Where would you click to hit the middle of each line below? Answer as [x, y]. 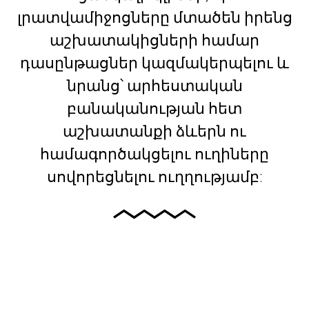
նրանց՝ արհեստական [154, 86]
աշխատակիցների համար [154, 40]
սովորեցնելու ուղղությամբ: [154, 177]
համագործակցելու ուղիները [154, 154]
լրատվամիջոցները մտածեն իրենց [154, 17]
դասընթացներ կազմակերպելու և [154, 63]
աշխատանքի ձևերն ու [154, 131]
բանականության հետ [154, 108]
